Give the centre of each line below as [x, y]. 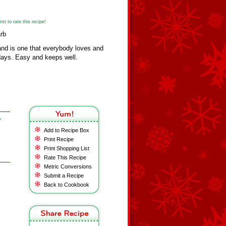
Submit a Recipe [64, 176]
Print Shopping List [67, 148]
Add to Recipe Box [67, 130]
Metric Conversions [68, 166]
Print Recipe [59, 139]
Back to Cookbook [67, 185]
